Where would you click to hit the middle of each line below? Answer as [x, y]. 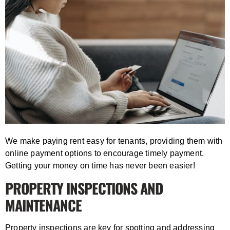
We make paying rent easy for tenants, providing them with [114, 141]
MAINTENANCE [43, 205]
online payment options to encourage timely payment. [105, 153]
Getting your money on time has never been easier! [100, 165]
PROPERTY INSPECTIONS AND [84, 188]
